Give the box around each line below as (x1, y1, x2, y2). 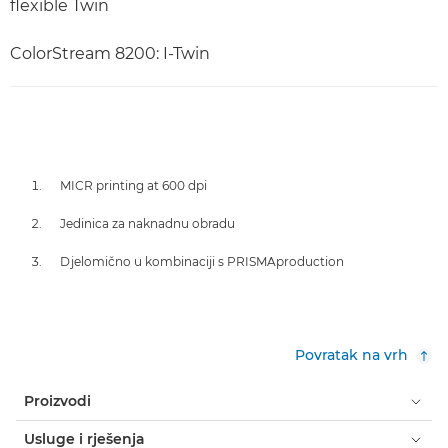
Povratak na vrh (295, 346, 408, 364)
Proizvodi (24, 392, 91, 410)
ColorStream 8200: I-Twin (10, 44, 210, 63)
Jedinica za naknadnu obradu (60, 216, 235, 231)
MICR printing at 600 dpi (60, 178, 207, 193)
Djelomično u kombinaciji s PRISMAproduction (60, 254, 344, 269)
